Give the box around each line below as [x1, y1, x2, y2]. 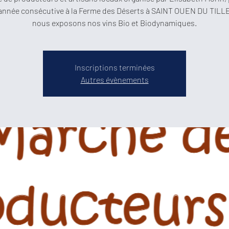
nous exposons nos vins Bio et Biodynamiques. [32, 18, 197, 28]
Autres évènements [80, 75, 149, 85]
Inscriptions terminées [74, 62, 155, 73]
